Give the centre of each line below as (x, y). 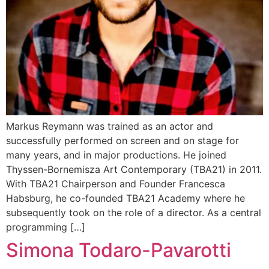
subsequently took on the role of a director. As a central (134, 213)
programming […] (46, 227)
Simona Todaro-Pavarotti (119, 250)
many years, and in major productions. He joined (116, 155)
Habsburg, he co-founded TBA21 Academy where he (125, 198)
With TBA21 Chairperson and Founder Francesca (116, 184)
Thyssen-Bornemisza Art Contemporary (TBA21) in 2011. (134, 169)
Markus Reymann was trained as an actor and (110, 126)
